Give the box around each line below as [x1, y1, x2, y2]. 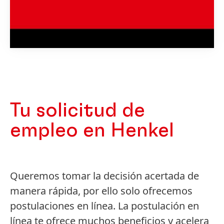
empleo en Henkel [10, 120, 174, 140]
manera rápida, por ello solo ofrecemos [10, 183, 192, 197]
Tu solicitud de [10, 100, 145, 120]
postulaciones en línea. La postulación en [10, 198, 199, 212]
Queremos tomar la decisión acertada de [10, 168, 199, 182]
